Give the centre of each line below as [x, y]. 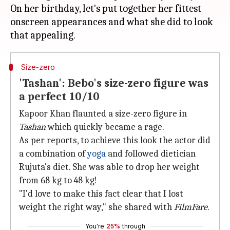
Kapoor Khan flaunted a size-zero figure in [103, 114]
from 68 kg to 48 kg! [58, 180]
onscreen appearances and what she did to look [112, 22]
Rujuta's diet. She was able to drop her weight [109, 167]
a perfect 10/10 [59, 97]
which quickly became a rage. [105, 127]
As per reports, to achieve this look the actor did [115, 140]
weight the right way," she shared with [97, 207]
